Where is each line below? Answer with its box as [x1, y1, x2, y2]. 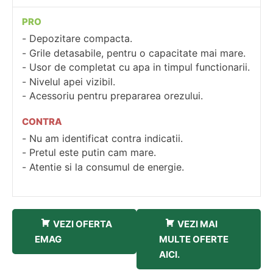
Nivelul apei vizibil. [29, 75, 115, 88]
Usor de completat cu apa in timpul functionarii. [29, 61, 250, 74]
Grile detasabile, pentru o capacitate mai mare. [29, 46, 246, 59]
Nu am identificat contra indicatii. [29, 132, 183, 144]
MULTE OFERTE [159, 233, 229, 245]
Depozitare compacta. [29, 32, 132, 44]
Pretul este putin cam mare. [29, 146, 156, 159]
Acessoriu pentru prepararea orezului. [29, 90, 203, 102]
